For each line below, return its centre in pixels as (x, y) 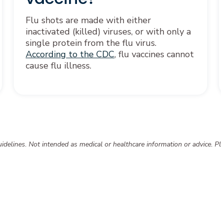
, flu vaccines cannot (154, 54)
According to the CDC (70, 54)
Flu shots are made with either (88, 20)
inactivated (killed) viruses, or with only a (108, 31)
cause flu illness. (58, 65)
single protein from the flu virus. (91, 43)
